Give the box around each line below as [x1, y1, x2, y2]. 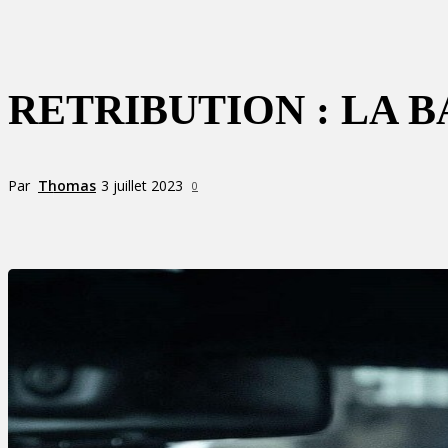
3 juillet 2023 [101, 176, 183, 196]
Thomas [38, 175, 96, 195]
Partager [84, 214, 136, 230]
